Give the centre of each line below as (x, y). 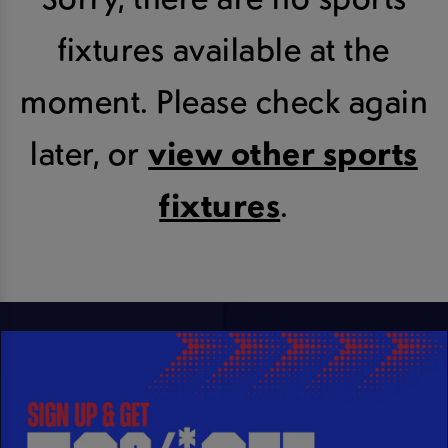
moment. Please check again (224, 100)
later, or (89, 152)
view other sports (283, 152)
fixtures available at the (224, 48)
